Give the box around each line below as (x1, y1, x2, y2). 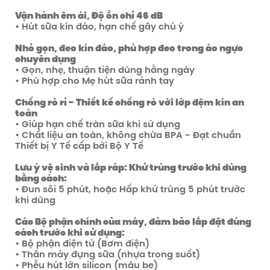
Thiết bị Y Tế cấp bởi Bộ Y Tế (15, 139, 143, 152)
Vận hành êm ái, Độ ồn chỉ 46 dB (15, 9, 163, 22)
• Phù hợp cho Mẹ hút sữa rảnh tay (15, 74, 174, 87)
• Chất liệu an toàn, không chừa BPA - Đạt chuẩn (15, 128, 241, 141)
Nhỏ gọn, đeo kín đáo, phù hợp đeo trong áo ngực (15, 42, 243, 54)
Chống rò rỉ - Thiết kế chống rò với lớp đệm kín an (15, 96, 244, 108)
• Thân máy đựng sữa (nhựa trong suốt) (15, 248, 200, 260)
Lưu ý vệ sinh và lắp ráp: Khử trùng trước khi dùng (15, 161, 246, 174)
